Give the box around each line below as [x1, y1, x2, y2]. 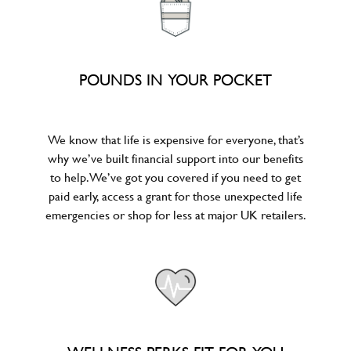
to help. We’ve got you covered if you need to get [50, 168, 301, 186]
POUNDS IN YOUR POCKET [79, 68, 272, 91]
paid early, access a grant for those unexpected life [49, 186, 302, 204]
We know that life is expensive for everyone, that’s [47, 130, 304, 148]
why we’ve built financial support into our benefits [48, 149, 303, 167]
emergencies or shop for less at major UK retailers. [45, 205, 306, 223]
